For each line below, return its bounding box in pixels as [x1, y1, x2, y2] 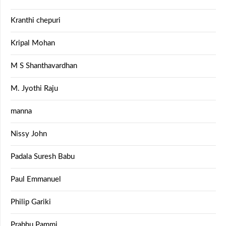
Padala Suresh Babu [11, 153, 75, 160]
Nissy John [11, 130, 47, 138]
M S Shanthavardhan [11, 62, 77, 70]
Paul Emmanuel [11, 176, 61, 183]
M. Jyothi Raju [11, 85, 58, 92]
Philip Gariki [11, 198, 51, 206]
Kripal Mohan [11, 39, 55, 47]
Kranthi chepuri [11, 17, 61, 24]
